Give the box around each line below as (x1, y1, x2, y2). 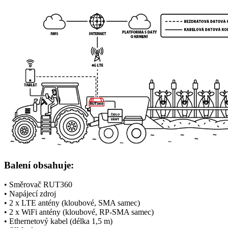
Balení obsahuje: (4, 159, 74, 170)
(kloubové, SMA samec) (60, 198, 140, 208)
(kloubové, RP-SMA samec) (61, 208, 154, 217)
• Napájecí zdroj (4, 189, 56, 198)
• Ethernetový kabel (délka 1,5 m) (4, 217, 112, 226)
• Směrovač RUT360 (4, 180, 72, 189)
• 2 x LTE (4, 198, 38, 208)
